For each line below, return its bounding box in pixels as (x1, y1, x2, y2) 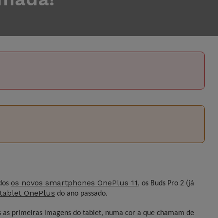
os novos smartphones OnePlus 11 (10, 178, 138, 187)
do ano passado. (54, 190, 108, 198)
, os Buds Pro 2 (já (137, 180, 194, 187)
